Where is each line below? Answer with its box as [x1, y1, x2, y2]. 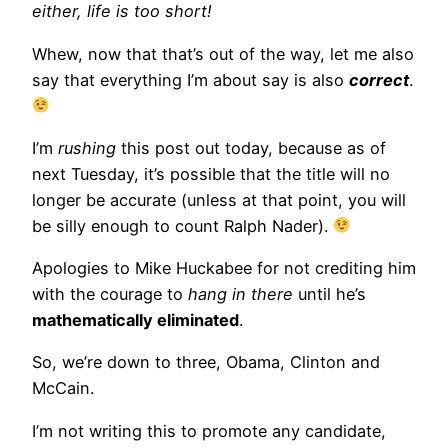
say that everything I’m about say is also [32, 69, 349, 90]
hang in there [188, 284, 293, 305]
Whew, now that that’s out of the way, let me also [32, 43, 414, 64]
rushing [58, 137, 116, 158]
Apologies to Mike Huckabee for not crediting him [32, 258, 416, 279]
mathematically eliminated [32, 310, 239, 331]
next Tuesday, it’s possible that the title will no [32, 163, 390, 184]
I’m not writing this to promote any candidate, [32, 420, 386, 441]
